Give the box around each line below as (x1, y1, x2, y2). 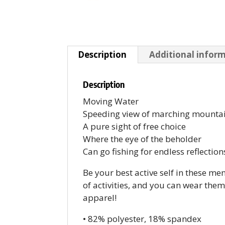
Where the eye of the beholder (83, 133, 202, 145)
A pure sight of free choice (83, 121, 186, 133)
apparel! (83, 192, 117, 204)
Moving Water (83, 95, 139, 107)
